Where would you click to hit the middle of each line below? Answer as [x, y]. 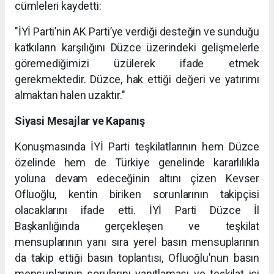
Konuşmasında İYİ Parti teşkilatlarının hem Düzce [137, 147]
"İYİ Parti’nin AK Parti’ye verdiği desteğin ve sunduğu [137, 32]
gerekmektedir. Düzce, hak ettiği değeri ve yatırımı [137, 80]
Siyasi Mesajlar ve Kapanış [80, 121]
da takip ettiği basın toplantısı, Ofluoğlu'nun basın [137, 258]
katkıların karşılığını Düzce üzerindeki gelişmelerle [137, 48]
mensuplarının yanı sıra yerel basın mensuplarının [137, 242]
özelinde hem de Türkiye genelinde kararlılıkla [137, 163]
